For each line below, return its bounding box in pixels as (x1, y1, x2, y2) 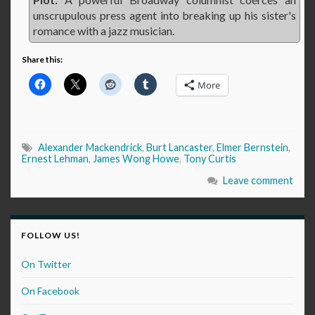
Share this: (22, 54, 63, 65)
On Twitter (21, 258, 71, 271)
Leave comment (223, 174, 293, 187)
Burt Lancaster (146, 141, 212, 154)
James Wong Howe (93, 153, 179, 165)
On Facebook (21, 285, 79, 297)
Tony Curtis (184, 153, 236, 165)
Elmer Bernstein (217, 141, 288, 154)
